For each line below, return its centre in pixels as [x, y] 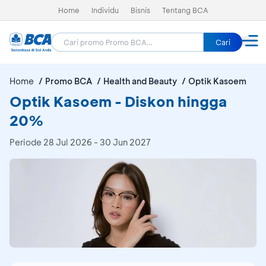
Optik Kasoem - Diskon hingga [118, 101]
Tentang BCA [185, 10]
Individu [105, 10]
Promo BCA [69, 81]
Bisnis [140, 10]
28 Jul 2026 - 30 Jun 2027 [97, 142]
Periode [26, 142]
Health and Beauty [140, 81]
